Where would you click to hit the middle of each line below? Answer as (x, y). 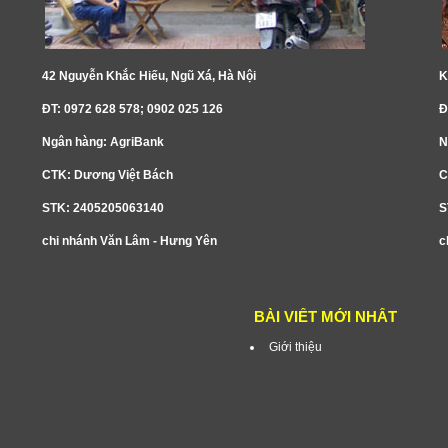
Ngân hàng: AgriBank (102, 142)
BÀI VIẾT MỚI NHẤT (325, 317)
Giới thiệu (295, 347)
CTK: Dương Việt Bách (107, 175)
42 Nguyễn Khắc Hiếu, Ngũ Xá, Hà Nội (148, 76)
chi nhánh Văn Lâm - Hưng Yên (129, 241)
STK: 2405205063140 (102, 208)
